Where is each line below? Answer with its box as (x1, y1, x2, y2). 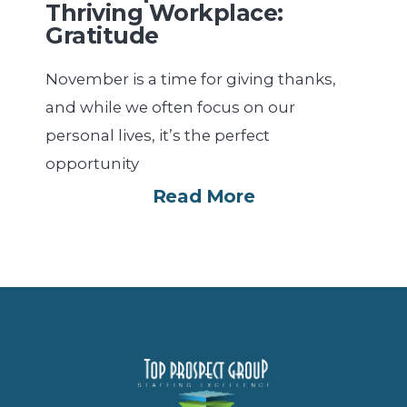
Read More (152, 185, 255, 208)
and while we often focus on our (45, 98, 295, 117)
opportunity (45, 154, 139, 174)
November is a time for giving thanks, (45, 70, 336, 89)
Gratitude (45, 22, 159, 50)
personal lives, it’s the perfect (45, 126, 270, 145)
